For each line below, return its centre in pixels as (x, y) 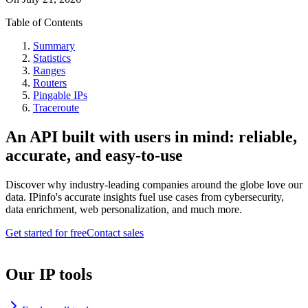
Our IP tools (49, 274)
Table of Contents (44, 23)
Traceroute (56, 108)
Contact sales (115, 233)
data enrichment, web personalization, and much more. (124, 209)
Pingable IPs (60, 96)
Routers (50, 83)
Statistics (52, 58)
